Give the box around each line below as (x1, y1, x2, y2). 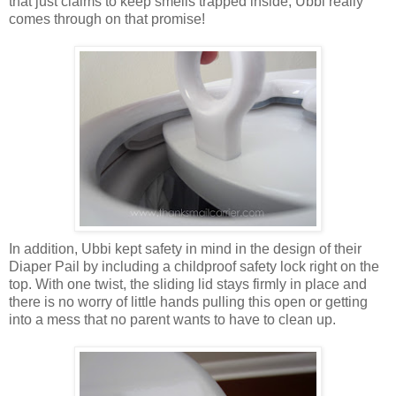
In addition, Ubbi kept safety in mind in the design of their (9, 240, 362, 256)
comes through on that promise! (9, 11, 205, 27)
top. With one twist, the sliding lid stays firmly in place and (9, 276, 367, 292)
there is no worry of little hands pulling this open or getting (9, 293, 368, 309)
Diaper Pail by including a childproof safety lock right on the (9, 258, 379, 274)
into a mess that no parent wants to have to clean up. (9, 311, 336, 327)
